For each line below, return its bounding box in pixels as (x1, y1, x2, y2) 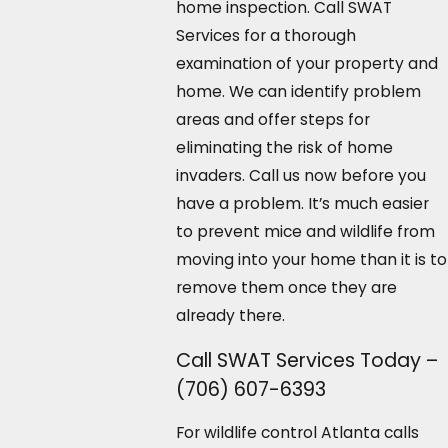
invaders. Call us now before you (175, 165, 426, 187)
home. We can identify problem (175, 81, 421, 103)
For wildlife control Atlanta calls (175, 422, 419, 444)
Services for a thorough (175, 25, 356, 47)
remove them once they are (175, 277, 397, 299)
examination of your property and (175, 53, 438, 75)
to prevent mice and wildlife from (175, 221, 435, 243)
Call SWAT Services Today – (175, 346, 438, 374)
